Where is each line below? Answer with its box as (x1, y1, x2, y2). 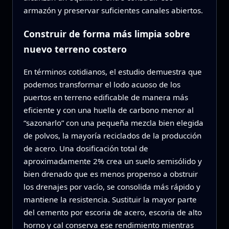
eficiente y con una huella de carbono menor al (23, 105, 194, 116)
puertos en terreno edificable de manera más (23, 92, 188, 103)
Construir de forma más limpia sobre (23, 27, 190, 40)
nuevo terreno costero (23, 42, 127, 55)
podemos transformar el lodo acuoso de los (23, 79, 180, 90)
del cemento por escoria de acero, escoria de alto (23, 207, 202, 218)
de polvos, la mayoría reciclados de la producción (23, 130, 201, 141)
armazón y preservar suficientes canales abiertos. (23, 5, 203, 15)
